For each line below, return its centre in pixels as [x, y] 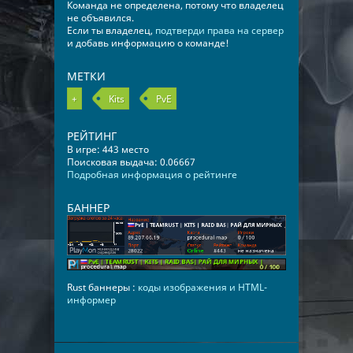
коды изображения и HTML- [203, 288]
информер [91, 300]
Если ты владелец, [111, 30]
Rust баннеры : [102, 288]
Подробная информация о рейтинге [152, 175]
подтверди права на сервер [219, 30]
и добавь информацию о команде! [148, 43]
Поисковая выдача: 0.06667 [131, 162]
